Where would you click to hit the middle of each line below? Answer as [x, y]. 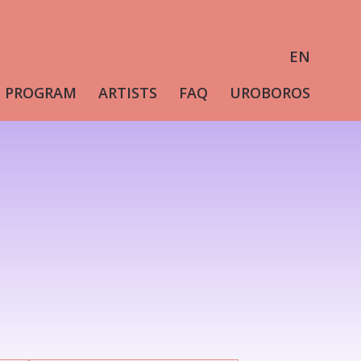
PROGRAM [40, 93]
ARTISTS [127, 93]
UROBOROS [270, 93]
